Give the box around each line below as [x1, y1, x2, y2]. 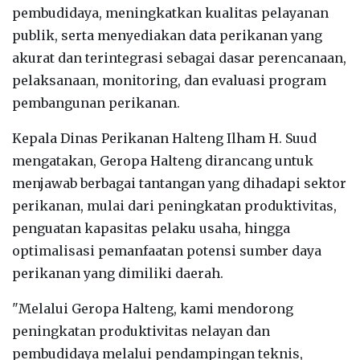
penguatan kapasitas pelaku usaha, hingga [12, 219, 290, 236]
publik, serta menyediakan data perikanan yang [12, 27, 322, 43]
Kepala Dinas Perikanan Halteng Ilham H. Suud [12, 129, 317, 146]
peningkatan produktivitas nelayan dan [12, 322, 270, 339]
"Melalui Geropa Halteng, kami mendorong [12, 300, 293, 317]
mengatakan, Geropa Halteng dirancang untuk [12, 152, 313, 169]
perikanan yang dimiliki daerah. [12, 264, 223, 281]
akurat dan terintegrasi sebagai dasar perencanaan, [12, 49, 346, 66]
